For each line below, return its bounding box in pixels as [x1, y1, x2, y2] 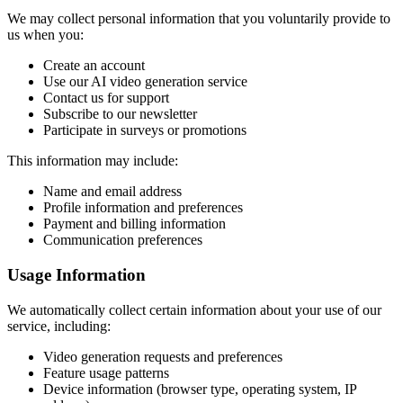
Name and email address [43, 184, 182, 200]
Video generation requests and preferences [43, 348, 282, 364]
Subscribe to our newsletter [43, 106, 197, 122]
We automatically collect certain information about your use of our [7, 301, 381, 318]
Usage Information [7, 264, 146, 284]
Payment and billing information [43, 216, 226, 232]
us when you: [7, 27, 84, 43]
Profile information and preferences [43, 200, 243, 216]
